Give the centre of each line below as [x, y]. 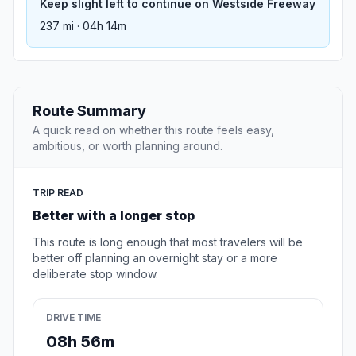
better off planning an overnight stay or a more [155, 258]
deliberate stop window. [95, 274]
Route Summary [89, 111]
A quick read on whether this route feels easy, [153, 130]
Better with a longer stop [114, 216]
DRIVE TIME [74, 318]
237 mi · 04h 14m [83, 26]
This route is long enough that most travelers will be [168, 242]
